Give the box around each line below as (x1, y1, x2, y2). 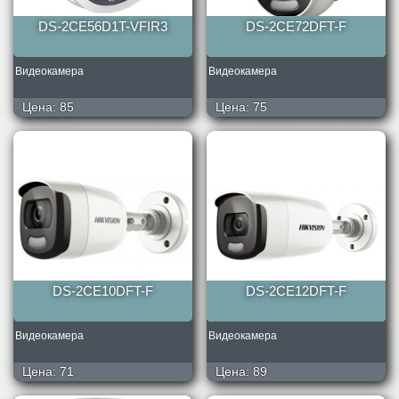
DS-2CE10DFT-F (53, 283, 153, 299)
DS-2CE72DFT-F (246, 19, 346, 35)
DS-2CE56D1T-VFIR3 (38, 19, 167, 35)
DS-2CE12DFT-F (246, 283, 346, 299)
